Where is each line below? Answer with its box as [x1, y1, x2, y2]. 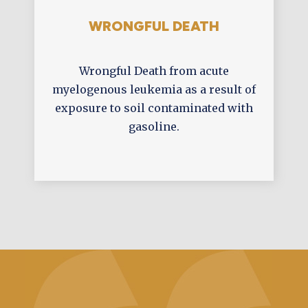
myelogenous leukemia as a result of [52, 82, 256, 96]
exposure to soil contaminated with [55, 101, 253, 115]
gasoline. [129, 120, 179, 133]
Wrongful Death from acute [79, 64, 229, 78]
